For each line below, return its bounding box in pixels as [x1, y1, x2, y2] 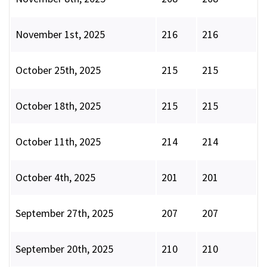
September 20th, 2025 [15, 242, 113, 256]
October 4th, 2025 [15, 170, 95, 185]
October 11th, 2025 [15, 135, 101, 149]
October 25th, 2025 [15, 63, 101, 77]
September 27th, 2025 [15, 206, 113, 221]
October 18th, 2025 [15, 99, 101, 113]
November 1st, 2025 [15, 27, 105, 42]
